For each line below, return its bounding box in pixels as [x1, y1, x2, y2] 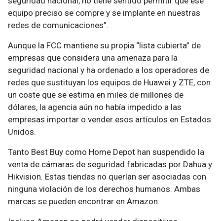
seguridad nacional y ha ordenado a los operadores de [8, 65, 209, 75]
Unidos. [8, 127, 36, 137]
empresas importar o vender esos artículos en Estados [8, 114, 211, 124]
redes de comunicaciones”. [8, 20, 109, 30]
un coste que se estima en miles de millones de [8, 90, 184, 100]
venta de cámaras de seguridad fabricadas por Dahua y [8, 159, 212, 169]
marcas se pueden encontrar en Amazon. [8, 196, 160, 206]
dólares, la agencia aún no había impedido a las [8, 102, 182, 112]
